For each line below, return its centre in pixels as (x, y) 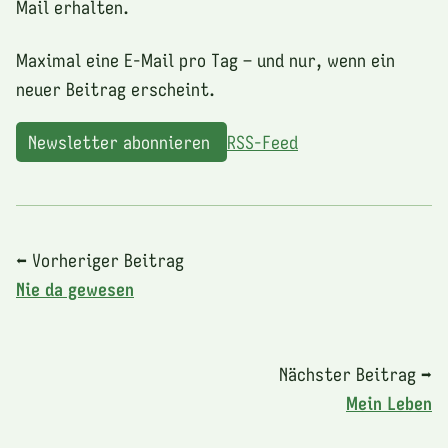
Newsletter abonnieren (121, 141)
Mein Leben (389, 402)
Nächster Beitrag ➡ (355, 373)
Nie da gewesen (75, 288)
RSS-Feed (262, 141)
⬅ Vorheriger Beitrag (100, 259)
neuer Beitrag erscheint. (115, 88)
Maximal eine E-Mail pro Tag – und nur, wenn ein (205, 59)
